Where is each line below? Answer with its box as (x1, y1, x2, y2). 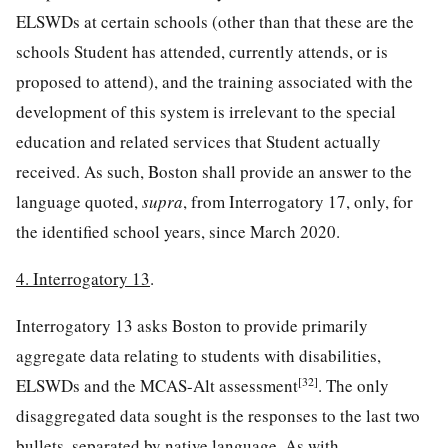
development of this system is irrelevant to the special (16, 99, 396, 123)
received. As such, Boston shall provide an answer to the (16, 159, 412, 183)
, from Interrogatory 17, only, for (183, 189, 413, 213)
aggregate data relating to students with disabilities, (16, 343, 381, 367)
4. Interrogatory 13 (16, 266, 150, 290)
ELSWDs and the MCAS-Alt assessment (16, 373, 298, 397)
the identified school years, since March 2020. (16, 219, 340, 243)
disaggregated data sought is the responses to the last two (16, 403, 420, 427)
